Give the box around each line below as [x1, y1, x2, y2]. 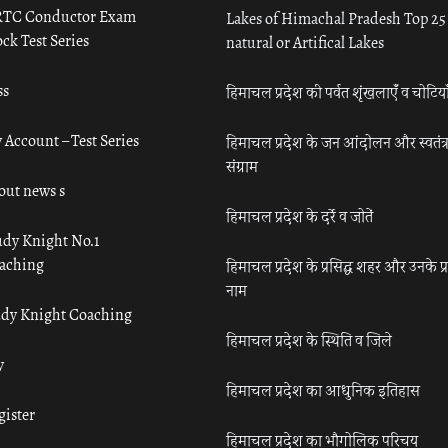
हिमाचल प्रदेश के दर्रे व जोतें [226, 204, 374, 230]
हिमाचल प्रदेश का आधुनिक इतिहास [226, 378, 421, 404]
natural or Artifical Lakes [226, 30, 385, 56]
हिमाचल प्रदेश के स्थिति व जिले [226, 328, 393, 354]
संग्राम [226, 154, 259, 180]
